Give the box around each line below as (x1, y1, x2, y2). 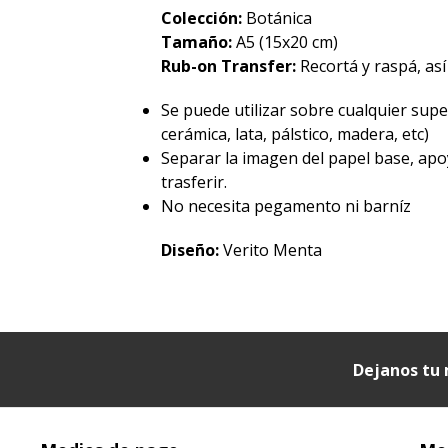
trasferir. (161, 171, 228, 194)
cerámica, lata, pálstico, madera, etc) (161, 123, 430, 146)
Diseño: (161, 239, 224, 262)
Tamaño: (161, 31, 237, 54)
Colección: (161, 7, 247, 30)
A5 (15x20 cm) (236, 31, 339, 54)
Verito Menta (223, 239, 323, 262)
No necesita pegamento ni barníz (161, 195, 412, 218)
